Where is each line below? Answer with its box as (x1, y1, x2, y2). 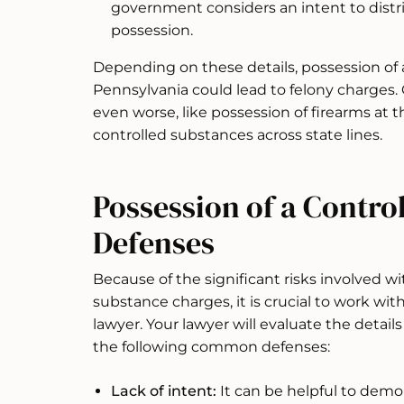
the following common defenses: (93, 338, 330, 356)
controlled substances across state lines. (93, 126, 382, 144)
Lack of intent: (111, 382, 216, 400)
